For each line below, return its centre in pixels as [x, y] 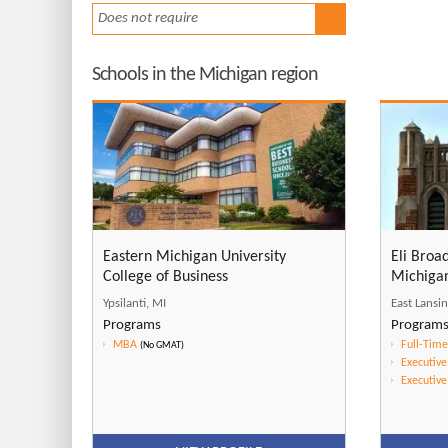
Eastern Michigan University [194, 256]
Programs [132, 325]
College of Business [165, 276]
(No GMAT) [162, 345]
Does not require [148, 19]
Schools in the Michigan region [205, 75]
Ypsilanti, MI [134, 303]
